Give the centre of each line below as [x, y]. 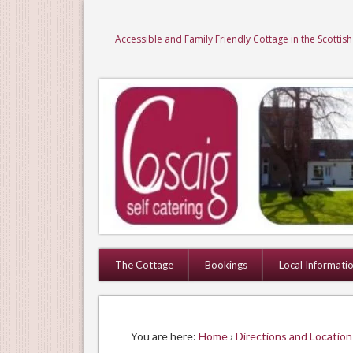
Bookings [226, 265]
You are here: [163, 336]
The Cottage [144, 265]
